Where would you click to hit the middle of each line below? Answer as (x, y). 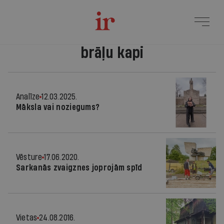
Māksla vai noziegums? (58, 107)
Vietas (27, 218)
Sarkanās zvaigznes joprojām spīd (79, 168)
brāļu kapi (112, 53)
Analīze (28, 97)
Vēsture (29, 157)
